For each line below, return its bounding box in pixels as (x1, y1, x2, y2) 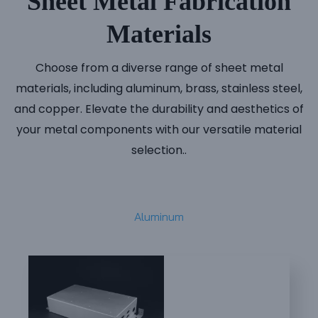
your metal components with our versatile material (16, 121, 302, 138)
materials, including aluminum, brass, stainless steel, (16, 79, 302, 97)
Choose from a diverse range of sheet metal (35, 59, 283, 76)
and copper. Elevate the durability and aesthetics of (14, 100, 304, 117)
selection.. (131, 141, 187, 158)
